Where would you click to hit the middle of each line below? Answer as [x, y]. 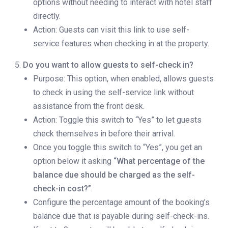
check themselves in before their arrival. [104, 134]
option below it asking [73, 161]
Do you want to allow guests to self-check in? [108, 65]
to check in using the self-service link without [113, 93]
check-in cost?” [62, 189]
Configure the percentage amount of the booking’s [121, 203]
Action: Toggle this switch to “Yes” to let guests [117, 120]
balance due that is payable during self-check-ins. [121, 216]
